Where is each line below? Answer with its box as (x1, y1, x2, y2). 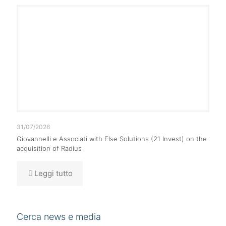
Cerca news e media (17, 211, 101, 222)
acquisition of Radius (17, 144, 82, 152)
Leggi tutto (34, 168, 73, 178)
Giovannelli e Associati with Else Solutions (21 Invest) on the (17, 135, 207, 143)
